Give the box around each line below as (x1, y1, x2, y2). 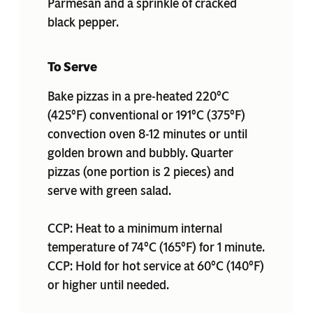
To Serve (48, 59, 97, 75)
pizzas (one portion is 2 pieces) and (48, 163, 234, 180)
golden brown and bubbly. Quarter (48, 145, 233, 161)
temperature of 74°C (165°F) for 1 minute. (48, 239, 265, 255)
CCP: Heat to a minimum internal (48, 220, 222, 236)
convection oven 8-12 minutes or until (48, 126, 247, 142)
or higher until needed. (48, 277, 169, 293)
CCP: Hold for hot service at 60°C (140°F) (48, 258, 264, 274)
